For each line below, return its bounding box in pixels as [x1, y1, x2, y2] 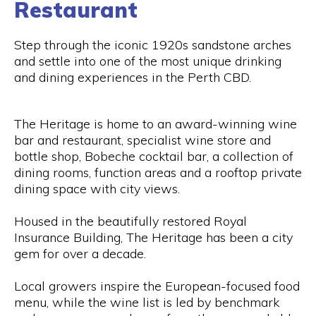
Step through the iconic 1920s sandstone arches [14, 37, 291, 53]
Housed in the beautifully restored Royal [14, 213, 247, 229]
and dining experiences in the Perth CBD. [14, 69, 251, 85]
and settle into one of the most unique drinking [14, 53, 281, 69]
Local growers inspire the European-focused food [14, 278, 300, 294]
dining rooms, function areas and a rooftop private [14, 164, 302, 181]
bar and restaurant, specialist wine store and [14, 132, 271, 148]
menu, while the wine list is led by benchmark [14, 294, 279, 310]
